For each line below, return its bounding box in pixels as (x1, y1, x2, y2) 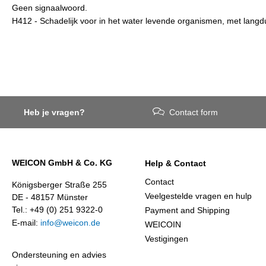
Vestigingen (145, 234, 188, 243)
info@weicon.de (40, 218, 100, 227)
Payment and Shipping (145, 205, 230, 215)
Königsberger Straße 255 (12, 180, 107, 189)
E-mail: (12, 218, 40, 227)
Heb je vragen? (24, 107, 85, 117)
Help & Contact (145, 159, 206, 168)
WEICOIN (145, 220, 181, 229)
